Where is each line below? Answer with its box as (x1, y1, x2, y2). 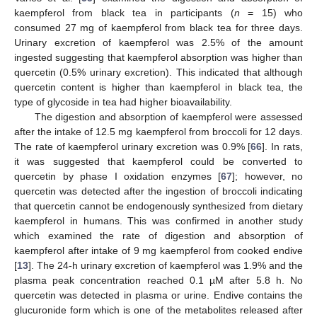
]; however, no (232, 171, 303, 183)
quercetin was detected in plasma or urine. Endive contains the (14, 289, 303, 301)
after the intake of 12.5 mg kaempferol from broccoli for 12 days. (14, 126, 303, 138)
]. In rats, (262, 141, 304, 153)
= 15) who (239, 7, 304, 19)
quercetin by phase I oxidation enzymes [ (14, 171, 221, 183)
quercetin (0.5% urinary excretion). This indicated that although (14, 67, 303, 79)
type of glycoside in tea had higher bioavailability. (14, 96, 232, 108)
